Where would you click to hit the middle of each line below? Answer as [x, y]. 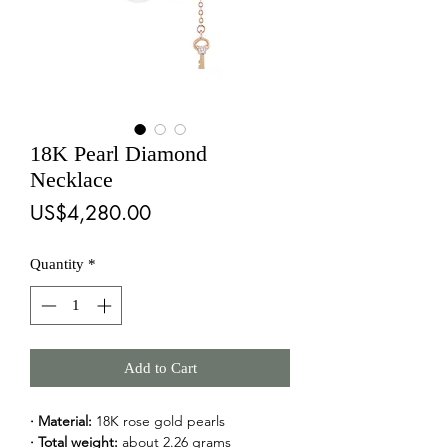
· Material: [61, 420]
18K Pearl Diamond [118, 153]
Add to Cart [160, 367]
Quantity [57, 264]
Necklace [71, 179]
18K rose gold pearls [158, 420]
